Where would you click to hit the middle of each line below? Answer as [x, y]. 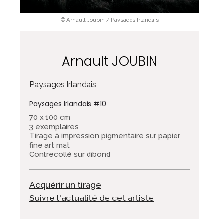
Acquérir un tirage [65, 184]
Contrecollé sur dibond [70, 154]
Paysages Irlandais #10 [68, 103]
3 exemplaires [54, 126]
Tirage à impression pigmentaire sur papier [105, 136]
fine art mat [50, 145]
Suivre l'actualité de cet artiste [92, 197]
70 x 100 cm [50, 117]
